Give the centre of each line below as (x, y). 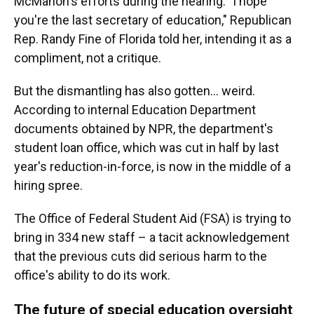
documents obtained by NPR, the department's (144, 129)
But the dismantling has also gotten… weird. (135, 91)
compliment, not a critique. (88, 58)
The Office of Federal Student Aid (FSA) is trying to (152, 218)
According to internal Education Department (135, 110)
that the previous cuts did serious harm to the (141, 256)
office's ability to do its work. (92, 275)
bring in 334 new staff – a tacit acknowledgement (152, 237)
